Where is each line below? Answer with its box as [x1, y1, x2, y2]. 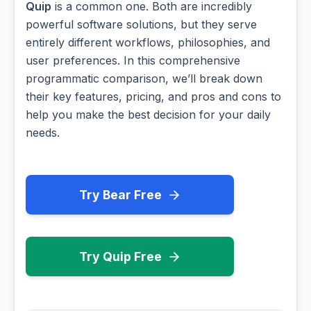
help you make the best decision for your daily [26, 108, 271, 122]
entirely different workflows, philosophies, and [26, 35, 270, 50]
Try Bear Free [78, 187, 162, 203]
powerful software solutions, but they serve [26, 17, 257, 32]
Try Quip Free [78, 249, 162, 264]
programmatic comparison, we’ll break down [26, 72, 262, 86]
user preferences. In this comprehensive [26, 53, 240, 68]
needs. [26, 126, 60, 140]
